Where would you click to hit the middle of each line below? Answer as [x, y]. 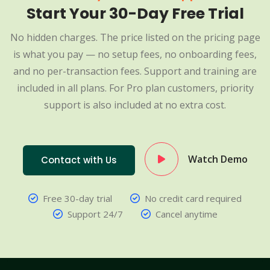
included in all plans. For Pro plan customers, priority [135, 88]
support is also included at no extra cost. [135, 105]
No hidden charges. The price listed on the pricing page [135, 38]
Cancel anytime [186, 214]
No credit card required [193, 199]
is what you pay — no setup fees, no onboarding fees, [135, 55]
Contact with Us [79, 160]
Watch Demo [218, 159]
